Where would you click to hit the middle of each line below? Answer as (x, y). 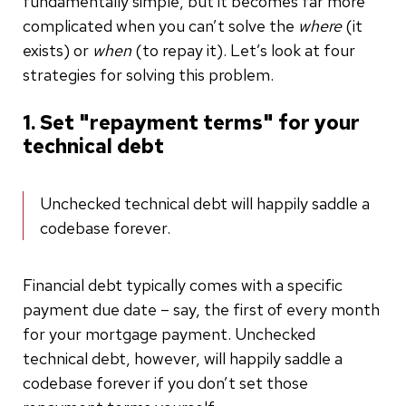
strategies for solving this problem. (148, 74)
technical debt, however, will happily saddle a (183, 358)
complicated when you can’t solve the (160, 25)
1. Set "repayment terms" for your (191, 122)
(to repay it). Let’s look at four (243, 50)
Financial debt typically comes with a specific (183, 285)
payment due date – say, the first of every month (201, 309)
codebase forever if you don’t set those (165, 382)
